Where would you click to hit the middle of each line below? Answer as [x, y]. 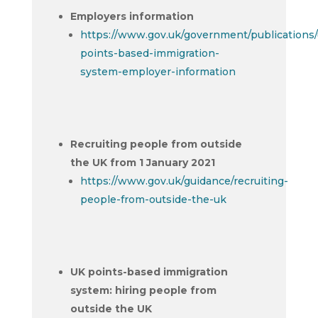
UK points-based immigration [149, 272]
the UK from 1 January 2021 [142, 163]
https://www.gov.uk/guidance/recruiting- [184, 181]
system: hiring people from [143, 290]
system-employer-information [158, 72]
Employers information [132, 16]
